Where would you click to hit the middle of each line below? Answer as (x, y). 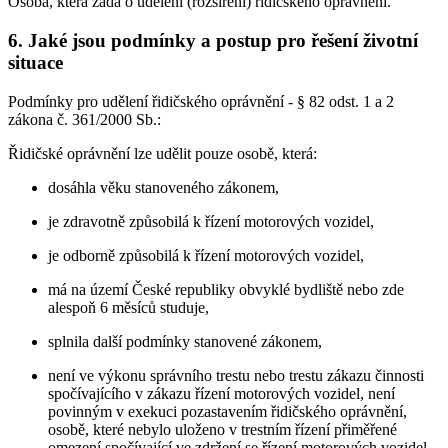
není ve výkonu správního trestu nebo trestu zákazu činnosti (236, 375)
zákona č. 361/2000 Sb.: (84, 119)
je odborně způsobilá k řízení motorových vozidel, (206, 255)
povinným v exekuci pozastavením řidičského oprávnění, (227, 411)
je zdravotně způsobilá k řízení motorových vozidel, (211, 221)
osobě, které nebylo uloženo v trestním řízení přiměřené (222, 429)
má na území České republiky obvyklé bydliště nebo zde (226, 289)
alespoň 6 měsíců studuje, (128, 307)
